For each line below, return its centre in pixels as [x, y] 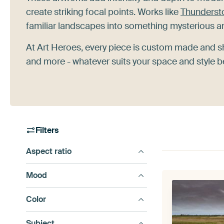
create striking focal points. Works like [103, 12]
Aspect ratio [49, 151]
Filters [47, 130]
